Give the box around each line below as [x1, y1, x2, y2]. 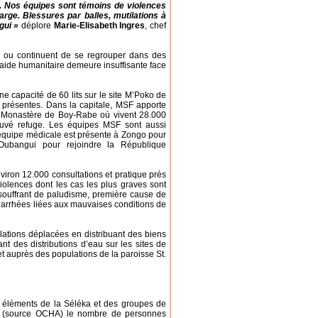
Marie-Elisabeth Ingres [53, 21, 146, 31]
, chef [145, 21, 167, 31]
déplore [18, 21, 54, 31]
